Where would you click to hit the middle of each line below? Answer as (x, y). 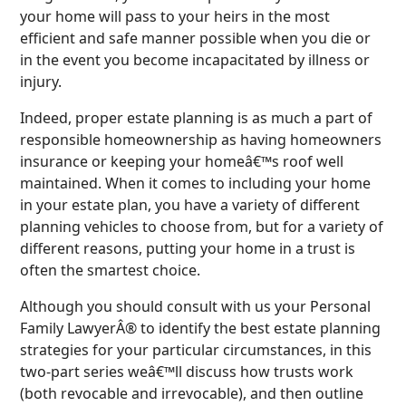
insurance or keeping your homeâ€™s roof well (182, 161)
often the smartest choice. (112, 270)
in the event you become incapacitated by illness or (195, 59)
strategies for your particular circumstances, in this (196, 349)
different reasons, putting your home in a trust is (188, 248)
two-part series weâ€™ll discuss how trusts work (187, 371)
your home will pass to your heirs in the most (175, 16)
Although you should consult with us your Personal (196, 306)
